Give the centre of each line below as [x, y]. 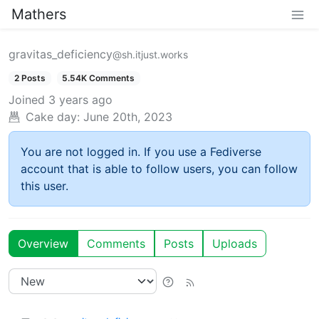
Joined [27, 100]
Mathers [39, 14]
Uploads [235, 244]
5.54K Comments [99, 78]
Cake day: [53, 117]
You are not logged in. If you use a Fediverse [141, 152]
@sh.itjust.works [150, 54]
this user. [45, 186]
